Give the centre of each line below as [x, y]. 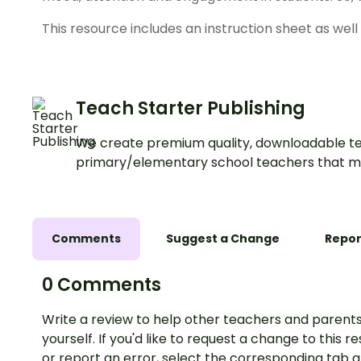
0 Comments [102, 285]
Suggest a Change [223, 239]
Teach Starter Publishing [191, 109]
